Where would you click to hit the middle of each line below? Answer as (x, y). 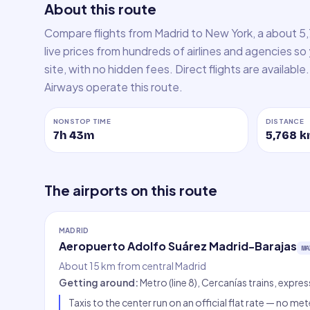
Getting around (97, 282)
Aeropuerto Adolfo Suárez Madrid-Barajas (178, 246)
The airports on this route (131, 190)
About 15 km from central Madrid (133, 266)
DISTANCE (285, 121)
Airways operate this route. (113, 87)
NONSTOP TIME (82, 121)
